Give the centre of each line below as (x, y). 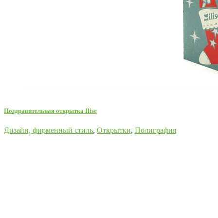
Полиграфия (155, 130)
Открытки (114, 130)
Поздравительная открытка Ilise (50, 111)
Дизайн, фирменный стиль (48, 130)
